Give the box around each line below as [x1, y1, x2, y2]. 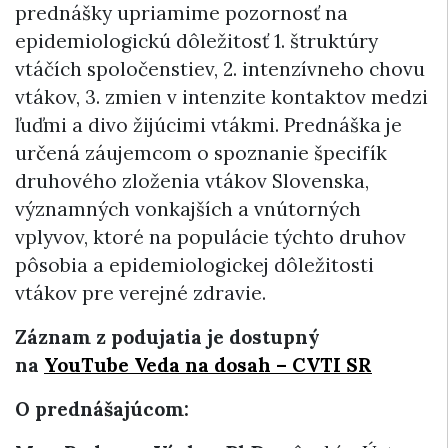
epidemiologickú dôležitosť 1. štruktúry [15, 29, 378, 54]
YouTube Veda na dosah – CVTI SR [44, 353, 372, 378]
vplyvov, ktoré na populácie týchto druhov [15, 225, 406, 250]
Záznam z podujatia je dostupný [15, 325, 320, 350]
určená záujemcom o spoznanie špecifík [15, 141, 387, 166]
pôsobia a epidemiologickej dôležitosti [15, 253, 374, 278]
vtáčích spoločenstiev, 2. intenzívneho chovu [15, 57, 425, 82]
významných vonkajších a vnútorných [15, 197, 361, 222]
